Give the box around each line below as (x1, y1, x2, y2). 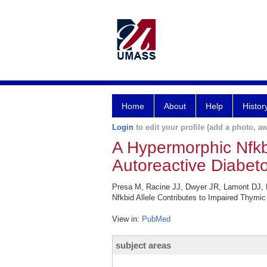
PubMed (142, 215, 170, 223)
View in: (112, 215, 142, 223)
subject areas (116, 240, 171, 250)
